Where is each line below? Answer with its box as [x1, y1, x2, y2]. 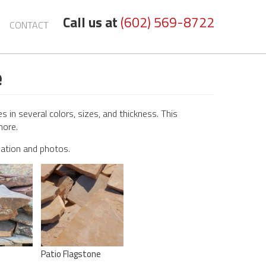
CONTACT [9, 18, 49, 32]
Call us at [63, 12, 118, 33]
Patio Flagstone [41, 246, 102, 261]
